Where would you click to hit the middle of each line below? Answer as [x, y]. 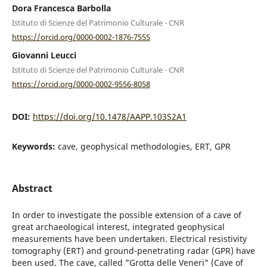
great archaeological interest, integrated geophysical [118, 227]
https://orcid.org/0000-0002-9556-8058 [81, 84]
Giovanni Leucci [44, 55]
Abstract [32, 189]
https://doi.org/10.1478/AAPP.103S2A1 [109, 116]
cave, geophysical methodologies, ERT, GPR [144, 146]
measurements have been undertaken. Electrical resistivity [129, 239]
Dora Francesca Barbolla [61, 8]
